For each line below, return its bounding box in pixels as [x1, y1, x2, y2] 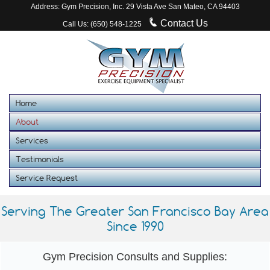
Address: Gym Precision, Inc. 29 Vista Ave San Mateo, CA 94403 [30, 2, 240, 11]
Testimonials [16, 154, 64, 164]
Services [16, 135, 48, 145]
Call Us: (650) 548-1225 [62, 20, 142, 29]
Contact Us [157, 18, 208, 29]
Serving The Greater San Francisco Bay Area [1, 203, 269, 219]
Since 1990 [106, 218, 164, 234]
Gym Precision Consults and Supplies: [43, 251, 227, 263]
